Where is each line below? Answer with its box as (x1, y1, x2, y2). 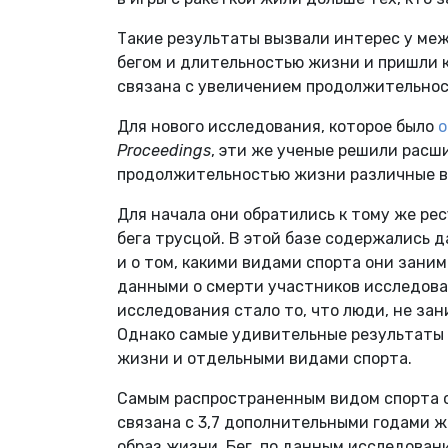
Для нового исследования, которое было (117, 117, 438, 137)
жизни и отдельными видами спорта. (117, 349, 412, 369)
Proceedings (117, 141, 211, 161)
